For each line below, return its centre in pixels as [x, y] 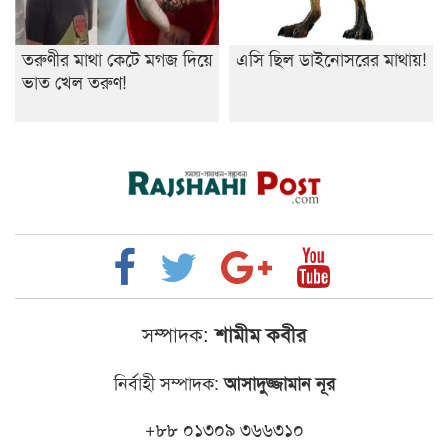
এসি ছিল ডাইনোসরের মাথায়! [331, 57]
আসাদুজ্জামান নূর [276, 383]
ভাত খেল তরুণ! [74, 80]
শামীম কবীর [257, 334]
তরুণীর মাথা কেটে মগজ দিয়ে [117, 57]
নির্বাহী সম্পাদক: [166, 382]
